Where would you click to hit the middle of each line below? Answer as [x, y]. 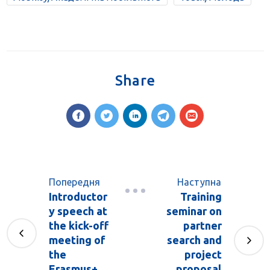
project [203, 254]
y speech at [78, 211]
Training [201, 196]
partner [202, 225]
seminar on [194, 211]
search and [194, 240]
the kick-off [78, 225]
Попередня [74, 182]
